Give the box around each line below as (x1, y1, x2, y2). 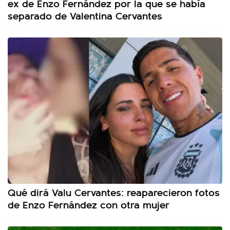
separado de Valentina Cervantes (8, 7, 162, 23)
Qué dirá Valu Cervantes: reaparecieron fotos (8, 184, 220, 200)
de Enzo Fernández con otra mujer (8, 197, 169, 212)
